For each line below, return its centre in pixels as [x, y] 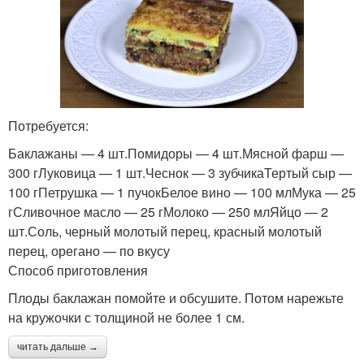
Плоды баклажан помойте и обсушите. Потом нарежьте [176, 297]
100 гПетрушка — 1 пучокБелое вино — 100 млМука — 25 [182, 192]
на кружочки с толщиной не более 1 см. [126, 317]
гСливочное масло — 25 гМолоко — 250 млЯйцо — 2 [168, 211]
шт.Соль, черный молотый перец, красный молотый [165, 231]
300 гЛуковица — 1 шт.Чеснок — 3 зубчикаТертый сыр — [180, 172]
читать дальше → [58, 347]
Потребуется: [48, 125]
